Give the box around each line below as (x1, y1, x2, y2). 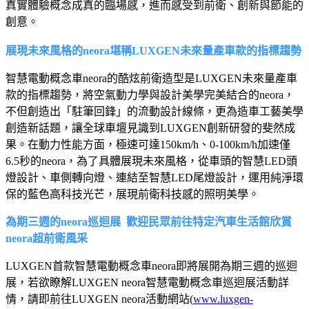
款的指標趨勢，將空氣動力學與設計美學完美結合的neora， (6, 88, 295, 101)
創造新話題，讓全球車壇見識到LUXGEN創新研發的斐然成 (6, 121, 295, 134)
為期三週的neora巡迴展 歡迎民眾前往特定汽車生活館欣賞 (6, 215, 292, 228)
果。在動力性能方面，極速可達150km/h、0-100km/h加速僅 (6, 138, 290, 150)
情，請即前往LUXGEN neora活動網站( (6, 292, 193, 305)
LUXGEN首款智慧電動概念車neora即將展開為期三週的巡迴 (6, 259, 297, 272)
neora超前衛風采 (6, 232, 88, 244)
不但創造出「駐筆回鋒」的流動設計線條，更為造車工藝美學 (6, 105, 303, 117)
